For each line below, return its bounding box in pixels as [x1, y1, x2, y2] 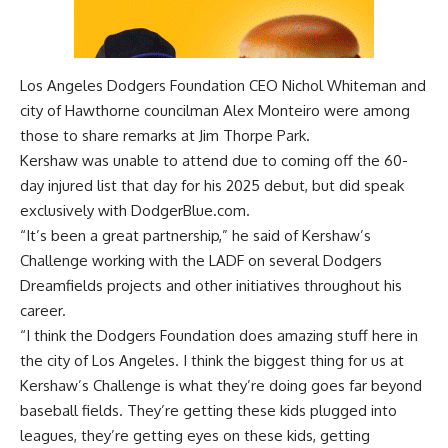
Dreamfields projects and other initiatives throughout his [20, 275, 402, 295]
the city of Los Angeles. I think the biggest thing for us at [20, 350, 404, 370]
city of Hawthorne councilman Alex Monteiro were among [20, 100, 410, 120]
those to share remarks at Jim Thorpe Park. [20, 125, 310, 145]
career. [20, 300, 66, 320]
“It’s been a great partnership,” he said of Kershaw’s [20, 225, 371, 245]
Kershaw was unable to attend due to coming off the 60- [20, 150, 408, 170]
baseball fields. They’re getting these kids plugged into [20, 400, 397, 420]
